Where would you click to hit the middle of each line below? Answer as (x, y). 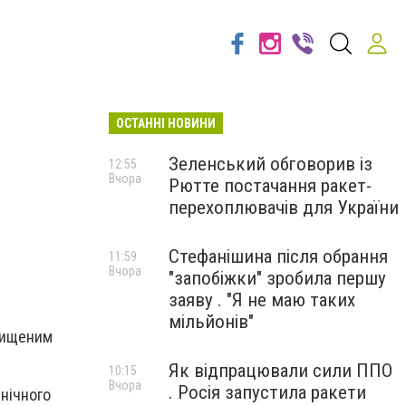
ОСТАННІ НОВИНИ (166, 123)
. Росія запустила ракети (267, 392)
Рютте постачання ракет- (270, 186)
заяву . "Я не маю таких (262, 300)
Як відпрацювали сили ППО (280, 371)
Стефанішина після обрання (278, 256)
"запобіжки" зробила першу (277, 278)
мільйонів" (211, 322)
